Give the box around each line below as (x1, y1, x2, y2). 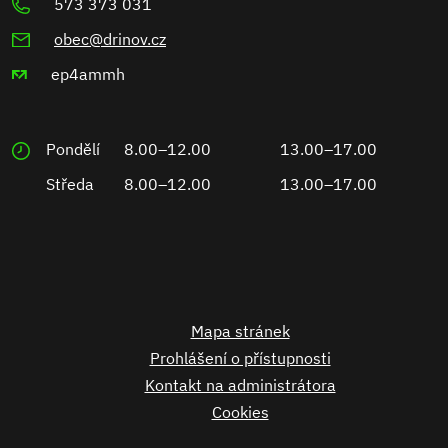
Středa (46, 174, 94, 195)
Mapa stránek (190, 321, 290, 342)
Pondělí (46, 139, 100, 160)
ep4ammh (51, 64, 125, 85)
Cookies (211, 402, 269, 423)
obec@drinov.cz (54, 29, 166, 50)
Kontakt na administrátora (144, 375, 336, 396)
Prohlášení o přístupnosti (149, 348, 331, 369)
